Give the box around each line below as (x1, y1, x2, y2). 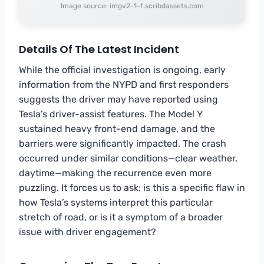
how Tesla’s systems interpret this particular (19, 196, 213, 208)
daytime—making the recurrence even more (19, 167, 212, 179)
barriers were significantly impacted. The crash (19, 137, 226, 149)
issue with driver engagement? (19, 226, 156, 237)
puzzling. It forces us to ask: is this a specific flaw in (19, 181, 245, 193)
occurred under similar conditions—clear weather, (19, 152, 237, 164)
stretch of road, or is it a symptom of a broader (19, 211, 223, 223)
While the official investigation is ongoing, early (19, 64, 226, 75)
